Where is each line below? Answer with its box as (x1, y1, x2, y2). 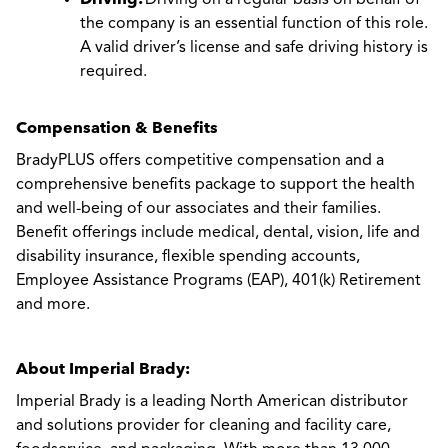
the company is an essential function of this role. (80, 16, 428, 32)
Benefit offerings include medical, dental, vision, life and (16, 225, 420, 241)
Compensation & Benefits (16, 118, 222, 137)
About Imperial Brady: (16, 359, 190, 378)
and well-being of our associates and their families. (16, 201, 381, 217)
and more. (16, 297, 92, 313)
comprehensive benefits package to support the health (16, 177, 415, 193)
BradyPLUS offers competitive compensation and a (16, 153, 384, 169)
